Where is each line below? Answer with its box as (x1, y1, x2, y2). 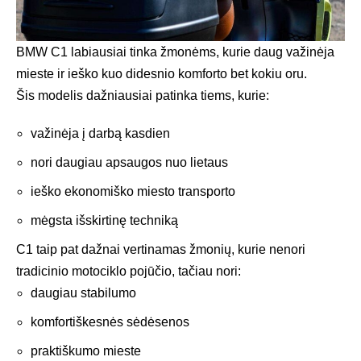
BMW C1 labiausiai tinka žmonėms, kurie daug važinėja (16, 45, 334, 60)
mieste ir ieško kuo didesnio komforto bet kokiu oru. (16, 67, 307, 81)
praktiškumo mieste (31, 344, 141, 359)
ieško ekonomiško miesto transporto (31, 185, 235, 199)
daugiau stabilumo (31, 286, 136, 301)
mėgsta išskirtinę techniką (31, 214, 178, 228)
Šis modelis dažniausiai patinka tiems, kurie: (16, 89, 269, 103)
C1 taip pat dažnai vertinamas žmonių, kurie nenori (16, 243, 305, 257)
